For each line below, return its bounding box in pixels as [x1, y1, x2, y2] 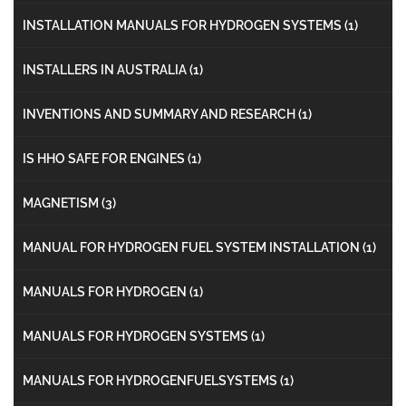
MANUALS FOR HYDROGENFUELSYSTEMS [23, 372, 280, 388]
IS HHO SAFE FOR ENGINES [23, 150, 188, 166]
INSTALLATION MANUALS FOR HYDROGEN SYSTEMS [23, 17, 344, 33]
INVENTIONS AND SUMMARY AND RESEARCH [23, 106, 298, 121]
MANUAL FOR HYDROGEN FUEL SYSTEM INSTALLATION [23, 239, 362, 255]
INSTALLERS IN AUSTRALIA [23, 62, 189, 77]
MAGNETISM [23, 195, 101, 210]
